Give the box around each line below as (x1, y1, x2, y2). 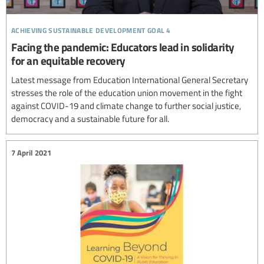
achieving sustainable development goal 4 (11, 21, 171, 37)
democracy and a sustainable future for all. (11, 113, 169, 125)
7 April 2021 (11, 147, 51, 158)
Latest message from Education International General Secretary (11, 74, 248, 86)
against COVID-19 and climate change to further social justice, (11, 100, 241, 112)
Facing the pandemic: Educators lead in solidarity (11, 39, 235, 55)
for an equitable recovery (11, 52, 126, 69)
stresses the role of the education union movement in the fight (11, 87, 242, 99)
